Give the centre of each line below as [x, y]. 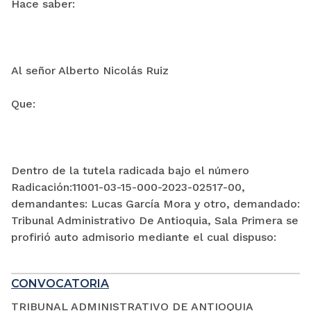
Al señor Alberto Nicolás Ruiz [90, 71]
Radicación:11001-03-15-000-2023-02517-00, [128, 187]
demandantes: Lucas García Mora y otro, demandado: [155, 204]
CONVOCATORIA [60, 284]
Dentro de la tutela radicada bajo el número [130, 171]
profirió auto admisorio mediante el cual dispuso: [144, 237]
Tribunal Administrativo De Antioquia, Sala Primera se [155, 221]
